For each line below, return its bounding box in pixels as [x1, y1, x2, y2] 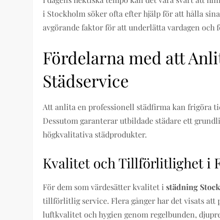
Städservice [43, 69, 129, 92]
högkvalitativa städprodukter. [43, 129, 147, 139]
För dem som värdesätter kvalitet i [43, 182, 166, 192]
